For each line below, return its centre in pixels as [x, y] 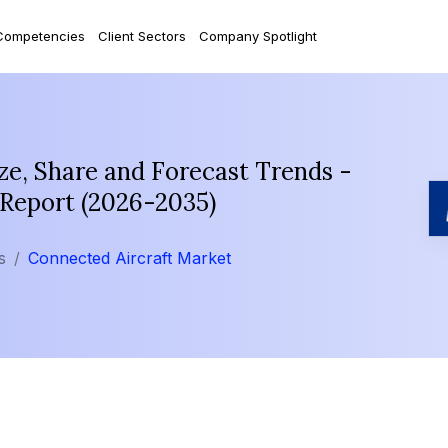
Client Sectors [141, 35]
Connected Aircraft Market [129, 258]
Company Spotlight [257, 35]
